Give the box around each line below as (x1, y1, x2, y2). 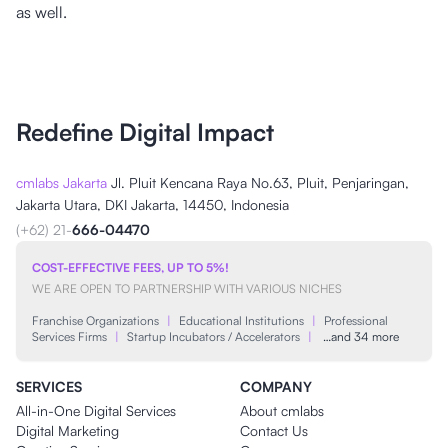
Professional (324, 313, 388, 328)
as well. (16, 2, 67, 22)
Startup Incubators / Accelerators (127, 329, 300, 344)
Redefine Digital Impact (16, 117, 274, 147)
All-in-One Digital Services (16, 402, 176, 419)
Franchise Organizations (32, 313, 159, 328)
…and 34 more (320, 329, 399, 344)
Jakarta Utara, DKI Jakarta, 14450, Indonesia (16, 196, 289, 213)
